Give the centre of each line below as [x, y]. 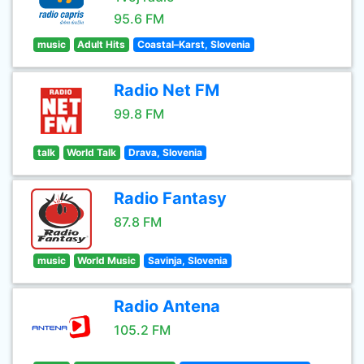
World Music [107, 260]
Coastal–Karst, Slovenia [193, 44]
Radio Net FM [167, 90]
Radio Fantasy [170, 198]
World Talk [92, 152]
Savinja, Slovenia [187, 260]
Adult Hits [102, 44]
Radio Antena [167, 306]
